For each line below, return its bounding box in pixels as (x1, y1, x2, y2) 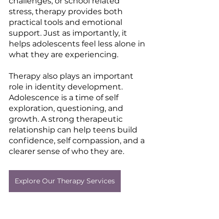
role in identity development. (9, 82, 125, 91)
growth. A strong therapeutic (9, 114, 125, 124)
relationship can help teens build (9, 125, 139, 134)
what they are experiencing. (9, 49, 118, 59)
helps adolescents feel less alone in (9, 39, 147, 48)
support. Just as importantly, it (9, 28, 129, 38)
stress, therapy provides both (9, 6, 125, 16)
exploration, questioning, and (9, 103, 125, 113)
